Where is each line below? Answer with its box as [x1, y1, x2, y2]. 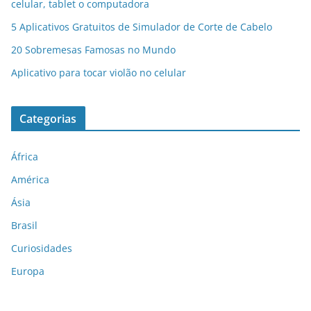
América [11, 172, 49, 186]
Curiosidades [11, 241, 72, 255]
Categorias [19, 110, 77, 126]
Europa [11, 264, 44, 278]
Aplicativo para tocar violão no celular [11, 65, 186, 79]
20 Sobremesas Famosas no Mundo [11, 42, 176, 56]
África [11, 149, 38, 163]
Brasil [11, 218, 37, 232]
